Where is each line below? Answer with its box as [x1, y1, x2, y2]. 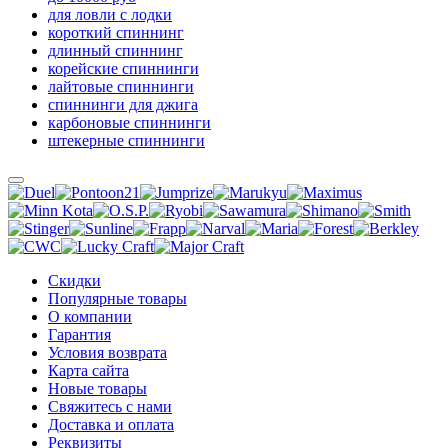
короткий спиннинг [48, 24, 184, 42]
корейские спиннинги [48, 60, 199, 78]
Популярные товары [48, 290, 187, 308]
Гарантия [48, 326, 111, 344]
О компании [48, 308, 132, 326]
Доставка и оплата [48, 416, 174, 434]
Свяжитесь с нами [48, 398, 172, 416]
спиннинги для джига [48, 96, 198, 114]
